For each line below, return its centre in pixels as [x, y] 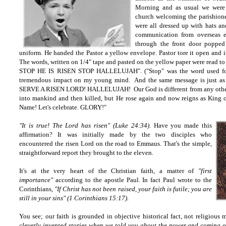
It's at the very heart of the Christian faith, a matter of [109, 171]
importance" [36, 180]
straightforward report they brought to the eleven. [87, 153]
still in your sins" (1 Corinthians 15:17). [74, 198]
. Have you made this [181, 125]
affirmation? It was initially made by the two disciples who [116, 134]
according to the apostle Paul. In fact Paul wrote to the [132, 180]
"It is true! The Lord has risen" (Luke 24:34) [84, 125]
